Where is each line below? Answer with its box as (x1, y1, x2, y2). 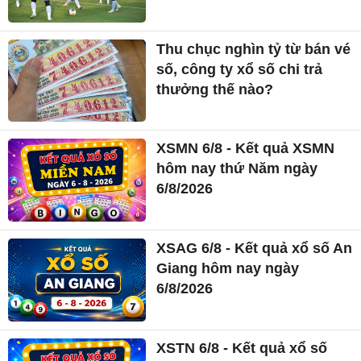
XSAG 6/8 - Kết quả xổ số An (156, 239, 353, 256)
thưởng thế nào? (156, 81, 274, 98)
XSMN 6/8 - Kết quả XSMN (156, 140, 335, 157)
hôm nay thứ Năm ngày (156, 160, 318, 177)
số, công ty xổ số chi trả (156, 60, 323, 77)
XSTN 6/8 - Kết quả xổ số (156, 339, 328, 356)
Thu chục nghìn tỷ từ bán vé (156, 40, 351, 57)
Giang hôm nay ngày (156, 259, 300, 276)
